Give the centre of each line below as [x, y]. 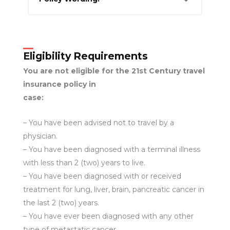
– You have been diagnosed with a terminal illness [111, 149]
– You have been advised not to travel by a [98, 122]
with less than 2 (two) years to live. [84, 162]
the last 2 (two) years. [61, 203]
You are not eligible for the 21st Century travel [114, 71]
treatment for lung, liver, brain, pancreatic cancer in [113, 189]
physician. [40, 136]
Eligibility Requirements [85, 56]
